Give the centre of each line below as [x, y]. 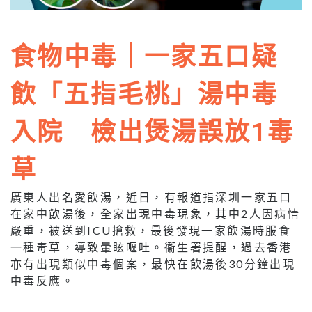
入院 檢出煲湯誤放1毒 [153, 133]
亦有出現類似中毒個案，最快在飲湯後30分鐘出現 [153, 264]
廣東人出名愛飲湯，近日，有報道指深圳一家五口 [151, 197]
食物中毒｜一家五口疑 [144, 57]
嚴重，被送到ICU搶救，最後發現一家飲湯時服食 [151, 231]
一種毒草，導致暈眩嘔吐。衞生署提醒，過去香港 [151, 247]
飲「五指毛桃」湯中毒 [144, 95]
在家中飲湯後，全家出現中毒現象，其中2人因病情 [156, 214]
